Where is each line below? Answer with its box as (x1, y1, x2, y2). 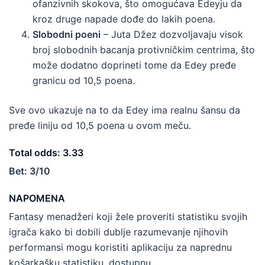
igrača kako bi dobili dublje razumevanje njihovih (9, 225, 228, 238)
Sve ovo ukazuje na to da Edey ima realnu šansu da (9, 104, 240, 116)
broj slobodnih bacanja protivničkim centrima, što (33, 43, 255, 56)
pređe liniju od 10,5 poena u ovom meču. (9, 119, 191, 131)
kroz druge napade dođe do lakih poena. (33, 12, 215, 25)
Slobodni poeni (33, 28, 101, 40)
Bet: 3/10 (9, 164, 50, 177)
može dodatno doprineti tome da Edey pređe (33, 59, 236, 71)
